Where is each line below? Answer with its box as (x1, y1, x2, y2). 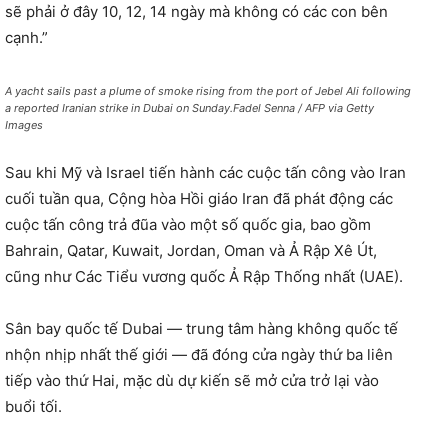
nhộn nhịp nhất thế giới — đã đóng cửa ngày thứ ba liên (5, 344, 393, 364)
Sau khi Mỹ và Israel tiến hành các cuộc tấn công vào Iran (5, 162, 406, 182)
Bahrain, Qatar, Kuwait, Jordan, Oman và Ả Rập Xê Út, (5, 240, 377, 260)
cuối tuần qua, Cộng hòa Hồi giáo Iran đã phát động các (5, 188, 393, 208)
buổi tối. (5, 396, 62, 416)
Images (5, 117, 43, 132)
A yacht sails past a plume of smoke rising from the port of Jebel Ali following (5, 83, 411, 98)
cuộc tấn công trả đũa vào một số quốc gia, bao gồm (5, 214, 371, 234)
